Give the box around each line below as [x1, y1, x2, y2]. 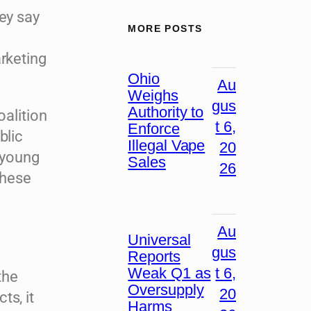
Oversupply [128, 280, 204, 299]
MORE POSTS [128, 22, 203, 34]
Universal [128, 230, 191, 249]
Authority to [128, 103, 204, 121]
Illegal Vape [128, 137, 205, 155]
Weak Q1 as [128, 264, 211, 282]
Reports [128, 247, 180, 265]
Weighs [128, 87, 178, 105]
